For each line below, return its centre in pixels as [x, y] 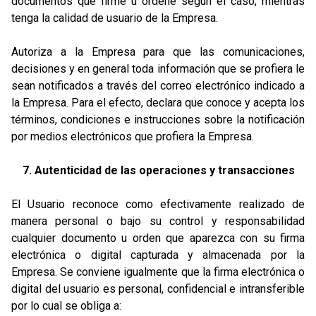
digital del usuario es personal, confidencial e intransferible [158, 289]
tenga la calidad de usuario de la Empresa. [115, 18]
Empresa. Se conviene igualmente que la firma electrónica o [158, 272]
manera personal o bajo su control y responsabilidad [158, 221]
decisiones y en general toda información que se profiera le [158, 69]
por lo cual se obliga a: [66, 306]
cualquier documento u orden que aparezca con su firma [158, 238]
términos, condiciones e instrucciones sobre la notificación [158, 120]
